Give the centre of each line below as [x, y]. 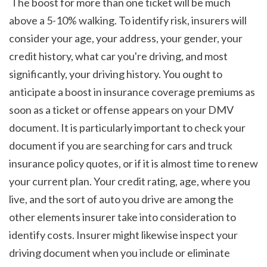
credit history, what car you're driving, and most [118, 56]
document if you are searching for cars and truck [121, 146]
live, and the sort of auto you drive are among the [121, 199]
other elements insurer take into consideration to [122, 217]
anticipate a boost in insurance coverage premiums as [132, 92]
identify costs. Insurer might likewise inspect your [123, 235]
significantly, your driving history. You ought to [116, 74]
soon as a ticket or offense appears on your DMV [121, 110]
